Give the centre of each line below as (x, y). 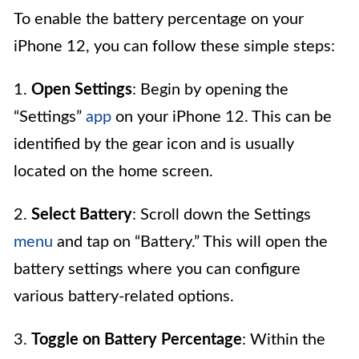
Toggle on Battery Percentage (137, 339)
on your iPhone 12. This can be (222, 117)
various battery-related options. (124, 296)
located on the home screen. (113, 171)
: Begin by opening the (210, 89)
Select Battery (82, 214)
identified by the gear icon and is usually (154, 144)
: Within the (284, 339)
